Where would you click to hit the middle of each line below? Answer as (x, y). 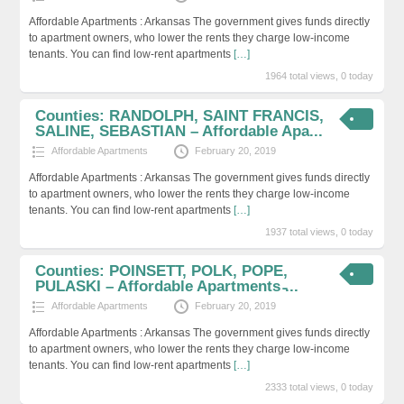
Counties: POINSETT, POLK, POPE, (162, 271)
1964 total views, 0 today (320, 75)
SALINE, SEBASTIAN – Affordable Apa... (179, 131)
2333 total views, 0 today (320, 387)
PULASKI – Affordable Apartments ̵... (167, 287)
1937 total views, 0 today (320, 231)
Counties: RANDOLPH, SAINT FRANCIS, (180, 115)
